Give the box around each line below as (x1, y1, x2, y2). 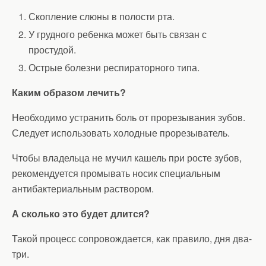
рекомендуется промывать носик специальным (12, 166, 220, 180)
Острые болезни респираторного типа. (28, 61, 200, 75)
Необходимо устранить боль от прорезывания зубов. (12, 110, 245, 125)
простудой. (28, 43, 77, 57)
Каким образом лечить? (12, 85, 126, 100)
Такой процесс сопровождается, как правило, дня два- (12, 232, 252, 246)
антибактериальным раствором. (12, 182, 154, 196)
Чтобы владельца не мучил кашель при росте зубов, (12, 151, 242, 165)
